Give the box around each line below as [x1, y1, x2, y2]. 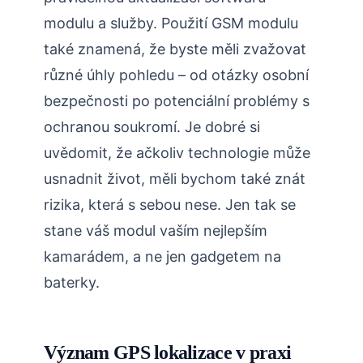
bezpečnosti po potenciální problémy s [44, 92, 310, 110]
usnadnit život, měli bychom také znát [44, 170, 305, 188]
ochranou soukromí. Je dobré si [44, 118, 260, 136]
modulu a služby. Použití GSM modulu [44, 15, 298, 32]
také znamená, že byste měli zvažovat [44, 41, 306, 58]
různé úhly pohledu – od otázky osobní [44, 66, 309, 84]
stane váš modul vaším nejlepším [44, 222, 267, 240]
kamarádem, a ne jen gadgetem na [44, 248, 281, 266]
